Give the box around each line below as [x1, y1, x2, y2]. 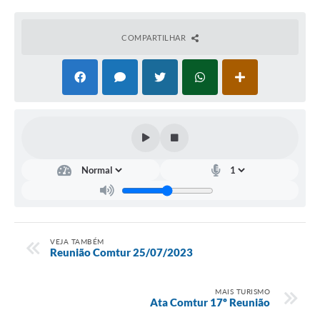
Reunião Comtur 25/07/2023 [50, 245, 193, 259]
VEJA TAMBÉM [50, 236, 104, 246]
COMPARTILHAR [121, 33, 188, 43]
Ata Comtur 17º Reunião [150, 295, 270, 309]
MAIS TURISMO [215, 286, 270, 296]
